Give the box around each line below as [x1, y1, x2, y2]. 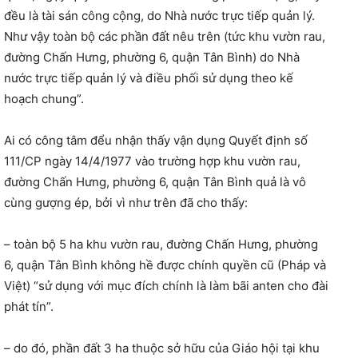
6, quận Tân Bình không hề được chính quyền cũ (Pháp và [4, 257, 326, 273]
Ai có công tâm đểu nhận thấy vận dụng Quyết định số [4, 133, 308, 149]
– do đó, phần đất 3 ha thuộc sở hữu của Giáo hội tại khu [4, 340, 320, 356]
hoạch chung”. [4, 91, 84, 107]
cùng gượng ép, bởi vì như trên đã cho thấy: [4, 195, 248, 211]
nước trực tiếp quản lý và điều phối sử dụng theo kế [4, 70, 293, 86]
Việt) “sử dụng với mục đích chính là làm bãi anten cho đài [4, 278, 328, 294]
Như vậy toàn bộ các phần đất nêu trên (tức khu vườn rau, [4, 29, 325, 45]
